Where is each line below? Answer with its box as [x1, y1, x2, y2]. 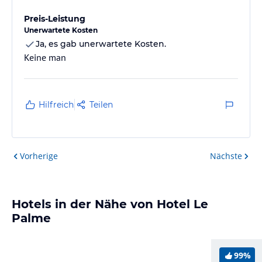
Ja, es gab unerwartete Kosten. [36, 39, 166, 49]
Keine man [24, 51, 66, 63]
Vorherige [20, 150, 58, 161]
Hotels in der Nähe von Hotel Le [12, 197, 208, 211]
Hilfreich [39, 99, 74, 110]
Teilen [89, 99, 113, 110]
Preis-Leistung [24, 13, 85, 24]
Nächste [210, 150, 242, 161]
